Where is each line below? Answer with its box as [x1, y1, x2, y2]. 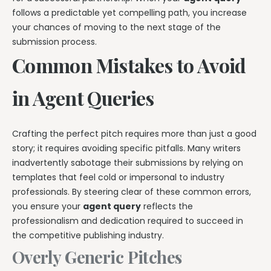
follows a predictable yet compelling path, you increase [12, 6, 247, 19]
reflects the [141, 200, 193, 212]
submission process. [12, 35, 97, 48]
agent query [83, 200, 141, 212]
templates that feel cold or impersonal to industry [12, 171, 224, 183]
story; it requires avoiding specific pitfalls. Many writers [12, 142, 241, 154]
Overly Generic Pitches [12, 245, 182, 268]
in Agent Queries [12, 84, 154, 111]
